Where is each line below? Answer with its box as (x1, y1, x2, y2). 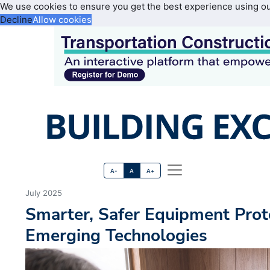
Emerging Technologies (25, 224, 208, 248)
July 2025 (25, 188, 63, 198)
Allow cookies (33, 14, 92, 25)
